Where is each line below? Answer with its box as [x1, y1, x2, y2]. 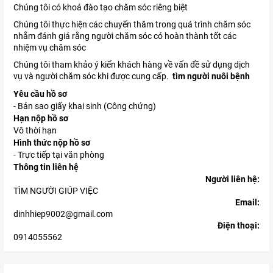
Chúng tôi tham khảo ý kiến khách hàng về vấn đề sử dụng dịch [13, 60, 250, 70]
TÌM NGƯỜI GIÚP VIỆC [13, 186, 98, 196]
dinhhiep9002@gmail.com [13, 209, 113, 219]
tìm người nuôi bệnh [172, 71, 250, 82]
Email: [235, 197, 260, 208]
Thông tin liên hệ [13, 162, 79, 172]
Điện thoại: [218, 221, 260, 231]
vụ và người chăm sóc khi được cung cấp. [13, 71, 172, 82]
